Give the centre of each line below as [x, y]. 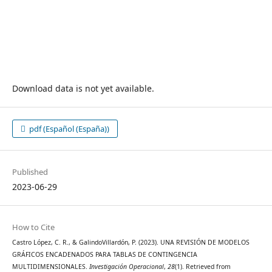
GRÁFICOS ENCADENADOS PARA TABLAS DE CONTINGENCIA [104, 255]
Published [30, 172]
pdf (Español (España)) [69, 129]
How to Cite [33, 227]
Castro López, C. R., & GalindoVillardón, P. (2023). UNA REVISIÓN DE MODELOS [131, 243]
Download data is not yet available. [83, 89]
